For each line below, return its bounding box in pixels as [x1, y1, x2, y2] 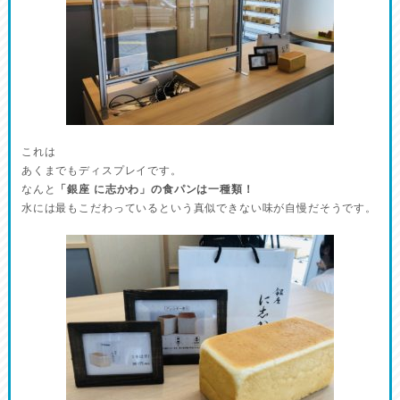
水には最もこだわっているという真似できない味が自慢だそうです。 [21, 201, 377, 214]
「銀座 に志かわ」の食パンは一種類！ [55, 182, 254, 196]
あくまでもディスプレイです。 [21, 163, 182, 177]
